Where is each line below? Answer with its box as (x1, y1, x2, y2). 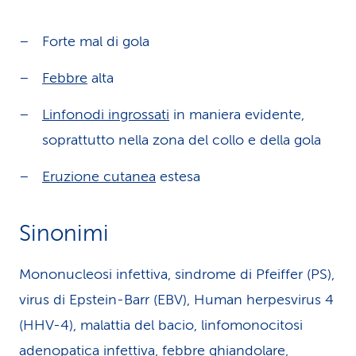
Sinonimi (19, 221, 109, 246)
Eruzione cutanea (42, 168, 156, 184)
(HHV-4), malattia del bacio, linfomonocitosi (19, 317, 303, 333)
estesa (156, 168, 200, 184)
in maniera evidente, (169, 106, 304, 122)
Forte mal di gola (42, 33, 149, 49)
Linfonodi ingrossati (42, 106, 169, 122)
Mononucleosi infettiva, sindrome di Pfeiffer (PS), (19, 266, 335, 282)
